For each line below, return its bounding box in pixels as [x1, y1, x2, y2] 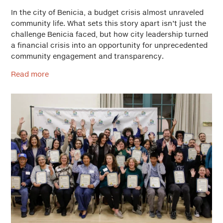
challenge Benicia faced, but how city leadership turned [11, 30, 208, 38]
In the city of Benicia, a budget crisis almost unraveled [11, 8, 204, 16]
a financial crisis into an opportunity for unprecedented [11, 41, 208, 49]
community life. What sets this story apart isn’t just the [11, 19, 206, 27]
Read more [11, 70, 49, 78]
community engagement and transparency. [11, 52, 164, 60]
